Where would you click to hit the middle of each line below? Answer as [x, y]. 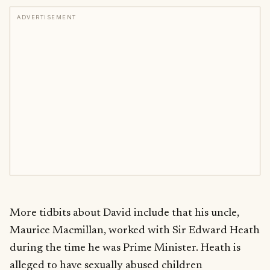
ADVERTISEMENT [47, 17]
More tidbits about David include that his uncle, [124, 213]
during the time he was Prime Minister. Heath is [125, 248]
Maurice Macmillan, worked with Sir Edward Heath [135, 230]
